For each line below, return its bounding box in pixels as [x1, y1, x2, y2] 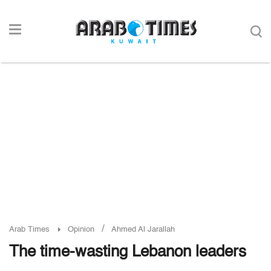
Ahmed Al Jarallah [111, 226, 175, 233]
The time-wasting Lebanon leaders [9, 244, 246, 260]
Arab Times [9, 226, 50, 233]
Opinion [68, 226, 94, 233]
